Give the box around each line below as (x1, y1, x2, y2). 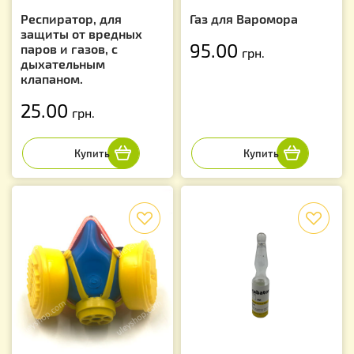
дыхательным (21, 55, 105, 71)
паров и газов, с (21, 40, 118, 56)
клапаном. (21, 70, 83, 86)
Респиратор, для (21, 10, 122, 26)
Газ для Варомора (190, 10, 298, 26)
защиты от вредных (21, 25, 142, 41)
